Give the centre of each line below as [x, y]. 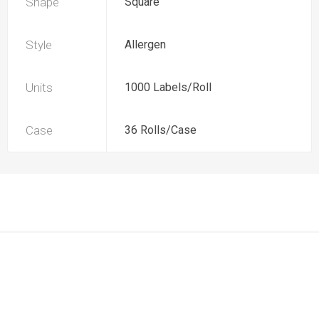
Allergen [145, 45]
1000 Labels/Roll [168, 87]
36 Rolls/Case [161, 130]
